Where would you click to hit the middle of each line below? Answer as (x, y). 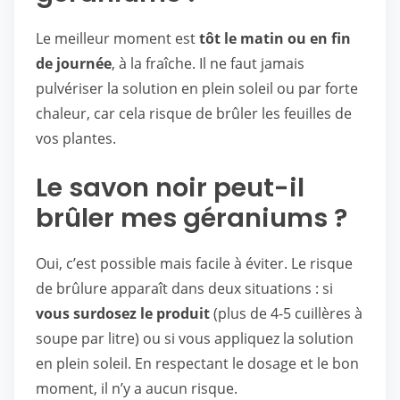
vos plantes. (76, 138)
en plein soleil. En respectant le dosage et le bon (197, 363)
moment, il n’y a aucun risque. (137, 388)
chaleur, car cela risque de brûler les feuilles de (194, 113)
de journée (74, 63)
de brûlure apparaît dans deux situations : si (184, 288)
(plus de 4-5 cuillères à (286, 313)
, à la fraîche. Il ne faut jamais (208, 63)
